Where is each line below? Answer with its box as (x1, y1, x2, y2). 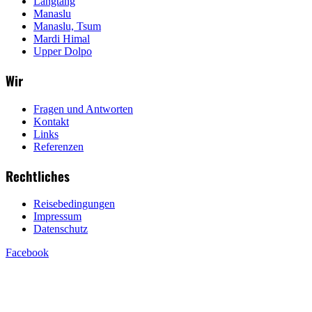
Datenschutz (33, 223, 88, 235)
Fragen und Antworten (33, 102, 133, 115)
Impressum (33, 210, 81, 223)
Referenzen (33, 140, 84, 153)
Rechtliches (6, 166, 70, 185)
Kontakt (33, 115, 69, 127)
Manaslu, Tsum (33, 20, 101, 33)
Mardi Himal (33, 33, 90, 45)
